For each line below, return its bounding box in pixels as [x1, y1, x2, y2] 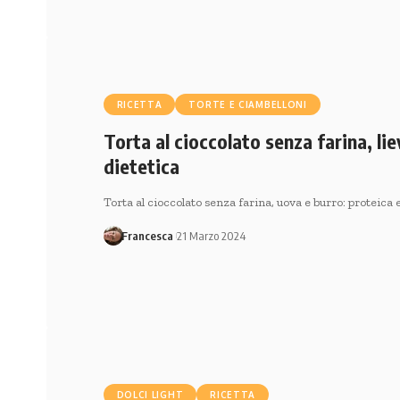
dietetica [103, 154, 179, 179]
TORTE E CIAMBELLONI [188, 99, 307, 111]
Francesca [121, 229, 174, 244]
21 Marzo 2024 [177, 229, 246, 244]
